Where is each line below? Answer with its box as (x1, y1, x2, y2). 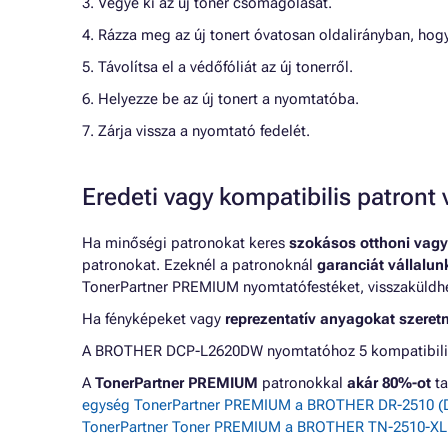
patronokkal (258, 374, 347, 392)
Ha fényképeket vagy (82, 310, 225, 328)
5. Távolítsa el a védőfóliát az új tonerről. (82, 58, 353, 76)
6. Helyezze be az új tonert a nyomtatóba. (82, 90, 359, 108)
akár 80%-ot (347, 374, 431, 392)
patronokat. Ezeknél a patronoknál (82, 256, 317, 274)
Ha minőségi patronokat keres (82, 234, 289, 252)
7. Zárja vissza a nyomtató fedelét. (82, 122, 310, 140)
